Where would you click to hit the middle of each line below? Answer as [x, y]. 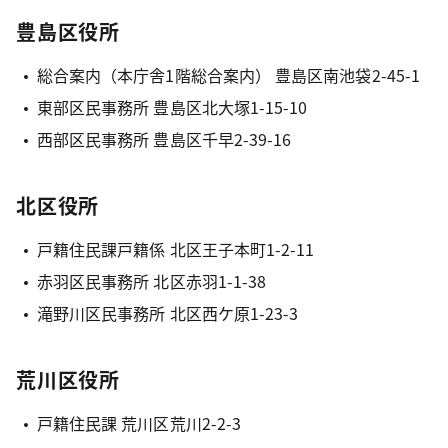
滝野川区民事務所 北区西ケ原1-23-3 [167, 313]
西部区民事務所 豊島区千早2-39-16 [164, 139]
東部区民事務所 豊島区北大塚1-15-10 [172, 107]
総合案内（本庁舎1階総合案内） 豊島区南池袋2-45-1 [228, 75]
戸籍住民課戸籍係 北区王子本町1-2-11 [175, 249]
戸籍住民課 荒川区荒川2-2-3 [139, 423]
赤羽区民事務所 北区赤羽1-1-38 [151, 281]
